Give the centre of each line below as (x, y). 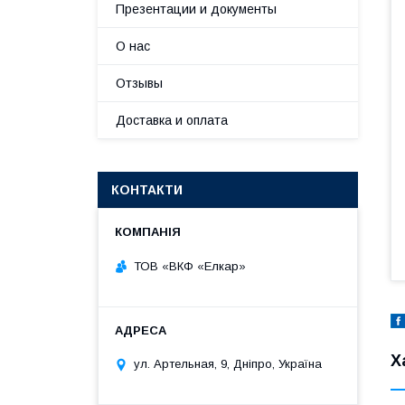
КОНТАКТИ (147, 190)
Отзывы (139, 83)
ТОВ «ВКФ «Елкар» (190, 266)
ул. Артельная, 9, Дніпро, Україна (228, 364)
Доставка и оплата (172, 120)
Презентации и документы (196, 9)
